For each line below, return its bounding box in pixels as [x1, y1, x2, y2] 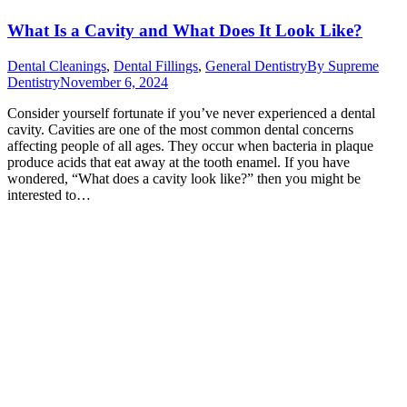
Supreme [328, 57, 379, 74]
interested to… [7, 186, 91, 203]
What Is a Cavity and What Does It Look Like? [7, 20, 362, 40]
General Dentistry [205, 57, 307, 74]
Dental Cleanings [7, 57, 106, 74]
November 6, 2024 [60, 74, 168, 90]
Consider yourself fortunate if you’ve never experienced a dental [7, 104, 375, 121]
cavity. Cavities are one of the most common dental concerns [7, 121, 353, 137]
